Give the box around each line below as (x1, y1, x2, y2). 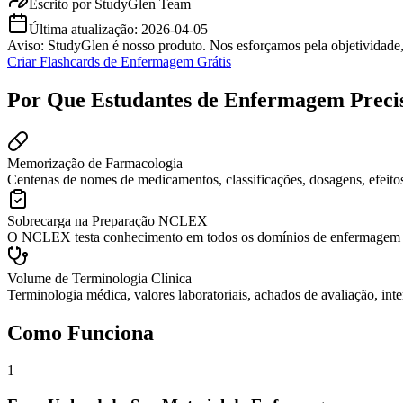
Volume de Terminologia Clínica (7, 270, 192, 286)
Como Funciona (7, 320, 154, 345)
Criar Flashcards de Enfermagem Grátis (7, 53, 231, 69)
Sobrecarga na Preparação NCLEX (7, 212, 208, 228)
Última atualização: (29, 21, 138, 37)
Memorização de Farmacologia (7, 155, 183, 171)
